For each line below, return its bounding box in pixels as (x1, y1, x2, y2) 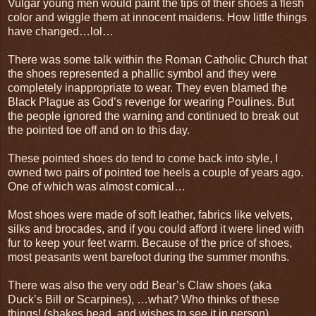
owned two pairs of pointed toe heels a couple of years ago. (8, 166, 303, 178)
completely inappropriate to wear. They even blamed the (8, 81, 287, 94)
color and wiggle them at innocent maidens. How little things (8, 11, 307, 23)
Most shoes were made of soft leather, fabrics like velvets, (8, 208, 293, 221)
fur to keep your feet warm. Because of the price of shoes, (8, 236, 292, 249)
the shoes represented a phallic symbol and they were (8, 67, 276, 80)
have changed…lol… (8, 25, 114, 37)
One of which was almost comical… (8, 180, 186, 193)
